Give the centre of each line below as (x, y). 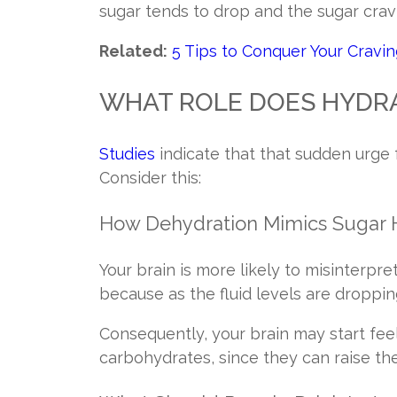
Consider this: (150, 177)
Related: (133, 51)
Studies (127, 153)
